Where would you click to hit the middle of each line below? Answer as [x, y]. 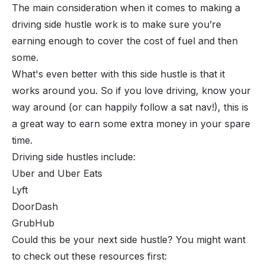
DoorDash [35, 206]
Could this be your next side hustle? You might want [129, 239]
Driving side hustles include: [74, 156]
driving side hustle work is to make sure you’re [117, 24]
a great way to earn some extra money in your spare [131, 123]
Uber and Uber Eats [57, 173]
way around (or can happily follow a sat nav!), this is [130, 107]
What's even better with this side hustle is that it [118, 74]
